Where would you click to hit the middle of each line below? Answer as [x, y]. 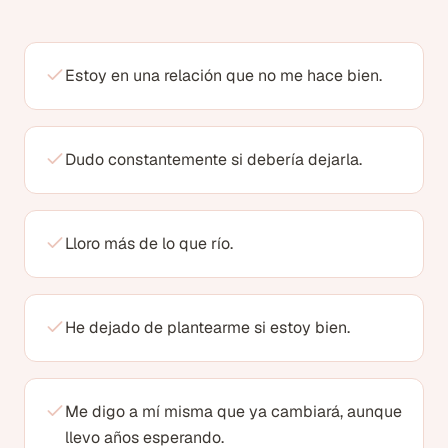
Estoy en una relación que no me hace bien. [223, 75]
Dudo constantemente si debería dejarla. [213, 159]
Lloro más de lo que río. [149, 243]
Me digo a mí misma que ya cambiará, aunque [233, 411]
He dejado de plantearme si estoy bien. [207, 327]
